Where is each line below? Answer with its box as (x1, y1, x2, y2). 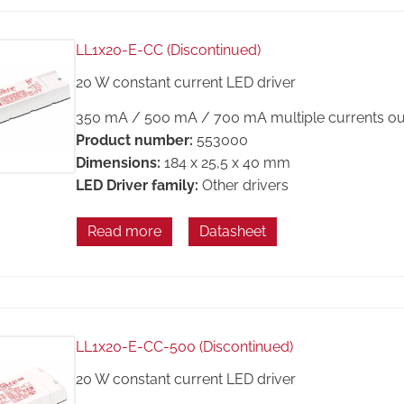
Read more (87, 222, 161, 240)
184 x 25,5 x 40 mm (163, 153, 290, 171)
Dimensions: (75, 153, 161, 171)
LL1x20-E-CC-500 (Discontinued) (75, 338, 293, 356)
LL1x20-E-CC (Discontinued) (75, 41, 261, 60)
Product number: (75, 131, 193, 149)
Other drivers (201, 176, 289, 194)
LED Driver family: (75, 176, 198, 194)
